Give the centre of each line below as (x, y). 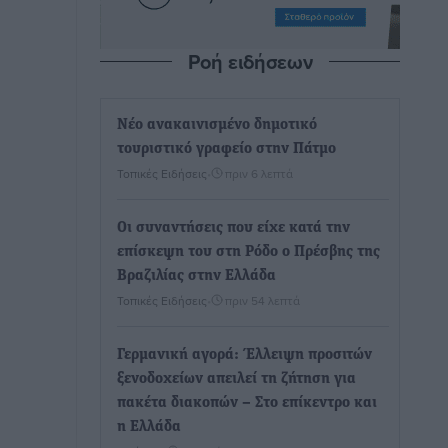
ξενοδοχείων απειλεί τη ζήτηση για (236, 379)
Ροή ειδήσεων (250, 61)
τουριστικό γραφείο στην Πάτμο (226, 149)
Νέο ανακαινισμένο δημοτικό (217, 125)
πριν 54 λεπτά (262, 300)
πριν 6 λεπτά (259, 173)
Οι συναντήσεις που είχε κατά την (233, 228)
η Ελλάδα (149, 427)
